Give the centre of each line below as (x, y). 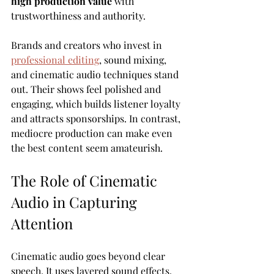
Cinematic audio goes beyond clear (89, 256)
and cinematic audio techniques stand (96, 74)
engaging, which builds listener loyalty (97, 103)
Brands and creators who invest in (88, 45)
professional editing (55, 59)
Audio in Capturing (76, 202)
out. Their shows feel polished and (87, 89)
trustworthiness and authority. (78, 15)
